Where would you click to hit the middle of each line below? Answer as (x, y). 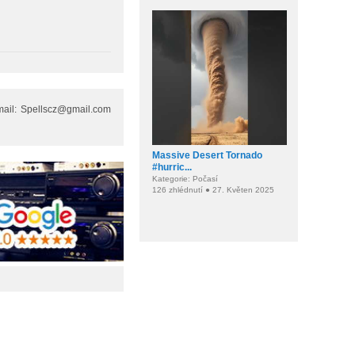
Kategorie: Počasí (185, 179)
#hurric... (172, 167)
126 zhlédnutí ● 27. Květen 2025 (213, 190)
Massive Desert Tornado (207, 155)
